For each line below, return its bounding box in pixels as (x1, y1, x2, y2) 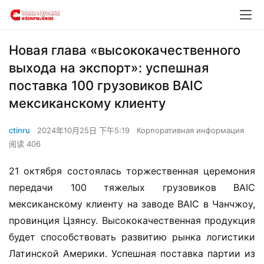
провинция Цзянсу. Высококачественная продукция (9, 214, 255, 226)
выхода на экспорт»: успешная (9, 60, 209, 75)
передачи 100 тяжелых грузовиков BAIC (9, 181, 255, 193)
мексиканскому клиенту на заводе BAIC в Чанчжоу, (9, 198, 255, 210)
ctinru (9, 126, 30, 135)
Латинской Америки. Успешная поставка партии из (9, 247, 255, 259)
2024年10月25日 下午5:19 (37, 126, 132, 135)
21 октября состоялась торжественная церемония (9, 165, 255, 177)
